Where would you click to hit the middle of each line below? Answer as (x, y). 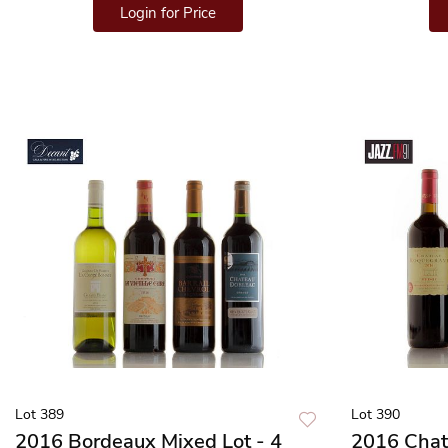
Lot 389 (39, 414)
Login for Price (168, 13)
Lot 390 (375, 414)
